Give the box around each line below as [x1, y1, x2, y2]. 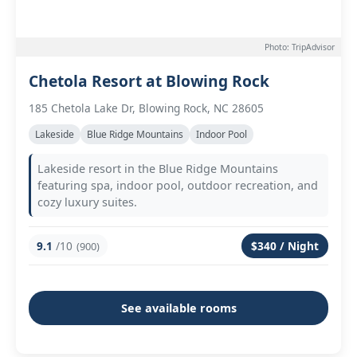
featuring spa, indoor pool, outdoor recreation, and [37, 178, 318, 193]
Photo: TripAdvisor [265, 41, 335, 53]
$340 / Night [251, 238, 319, 253]
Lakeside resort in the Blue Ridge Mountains [37, 161, 278, 176]
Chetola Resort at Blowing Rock [29, 70, 269, 92]
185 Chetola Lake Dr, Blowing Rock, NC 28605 [29, 100, 264, 116]
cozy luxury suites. [37, 194, 137, 210]
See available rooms [120, 300, 237, 316]
